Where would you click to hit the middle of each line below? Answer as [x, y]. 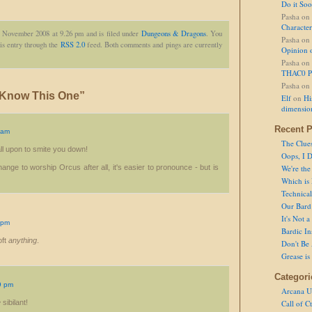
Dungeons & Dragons [173, 33]
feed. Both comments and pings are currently [154, 45]
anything [23, 240]
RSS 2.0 [72, 45]
